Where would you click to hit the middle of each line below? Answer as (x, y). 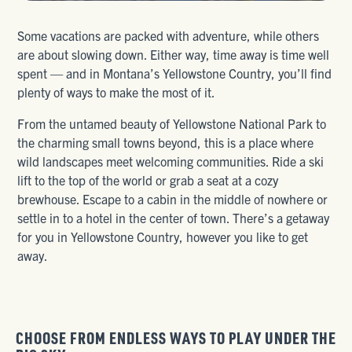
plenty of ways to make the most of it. (117, 92)
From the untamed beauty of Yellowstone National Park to (172, 123)
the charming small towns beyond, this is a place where (166, 142)
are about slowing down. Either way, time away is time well (174, 54)
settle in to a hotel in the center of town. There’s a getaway (174, 217)
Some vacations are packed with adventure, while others (169, 35)
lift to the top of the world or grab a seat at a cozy (148, 180)
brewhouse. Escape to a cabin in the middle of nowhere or (173, 198)
